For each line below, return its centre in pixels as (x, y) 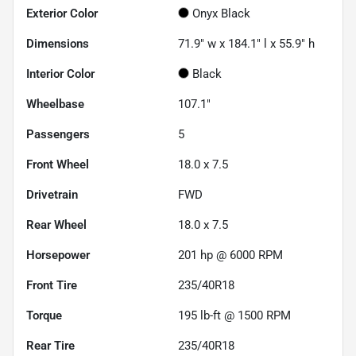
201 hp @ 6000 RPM (230, 255)
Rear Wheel (56, 224)
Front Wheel (58, 164)
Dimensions (58, 43)
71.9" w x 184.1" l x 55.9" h (246, 43)
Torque (44, 315)
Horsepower (58, 255)
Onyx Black (221, 13)
